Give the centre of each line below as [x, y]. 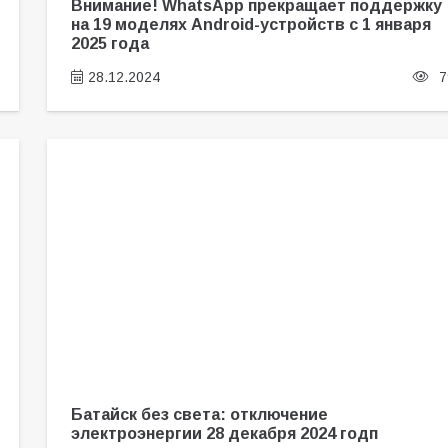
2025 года [109, 42]
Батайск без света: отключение [199, 414]
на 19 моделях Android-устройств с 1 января [250, 23]
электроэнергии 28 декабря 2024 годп [224, 433]
